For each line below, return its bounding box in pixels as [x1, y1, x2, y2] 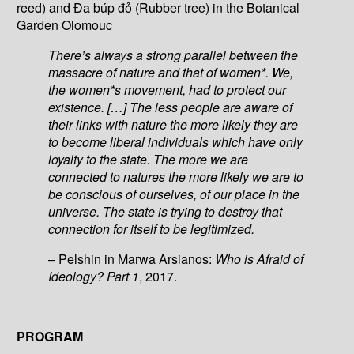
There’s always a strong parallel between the [48, 45, 299, 64]
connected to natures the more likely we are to [48, 167, 304, 186]
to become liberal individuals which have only [48, 132, 303, 151]
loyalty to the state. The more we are [48, 149, 249, 168]
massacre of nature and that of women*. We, [48, 62, 294, 81]
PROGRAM [17, 326, 84, 345]
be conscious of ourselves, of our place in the [48, 184, 300, 203]
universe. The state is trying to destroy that [48, 201, 283, 220]
